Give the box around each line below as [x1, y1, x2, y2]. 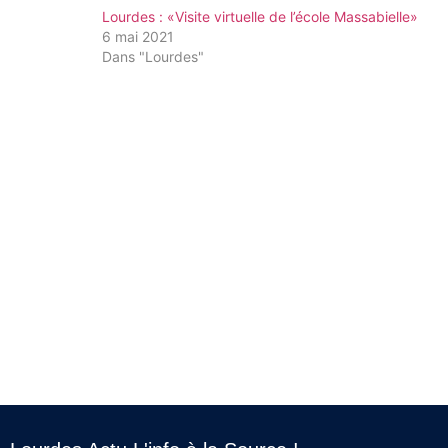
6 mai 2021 [102, 27, 174, 45]
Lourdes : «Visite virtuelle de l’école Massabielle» [102, 7, 418, 25]
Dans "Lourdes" [102, 47, 204, 65]
